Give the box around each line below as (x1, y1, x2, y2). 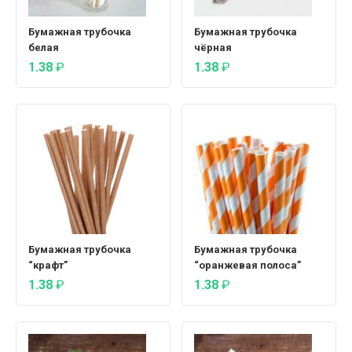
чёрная (194, 42, 232, 54)
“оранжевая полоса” (194, 259, 301, 272)
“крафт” (28, 259, 68, 272)
